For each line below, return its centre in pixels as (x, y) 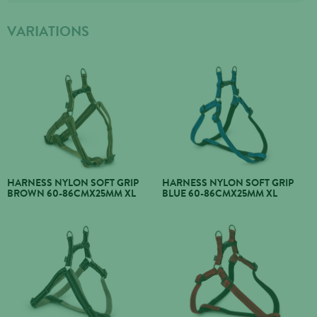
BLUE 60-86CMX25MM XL (220, 193)
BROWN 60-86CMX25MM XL (71, 193)
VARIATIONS (48, 32)
